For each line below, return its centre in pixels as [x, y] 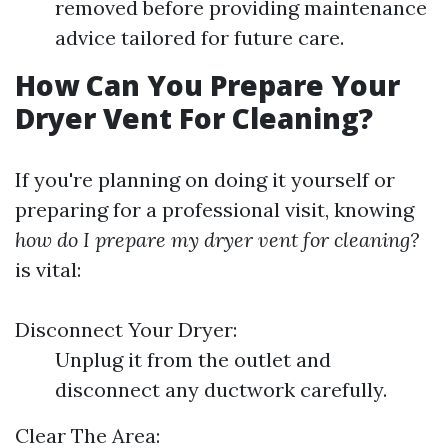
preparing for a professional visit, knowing [214, 209]
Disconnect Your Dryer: [126, 329]
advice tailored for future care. [199, 37]
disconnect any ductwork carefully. [221, 389]
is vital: [48, 269]
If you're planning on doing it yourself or [205, 179]
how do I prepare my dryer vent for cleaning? [217, 239]
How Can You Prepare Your [207, 85]
